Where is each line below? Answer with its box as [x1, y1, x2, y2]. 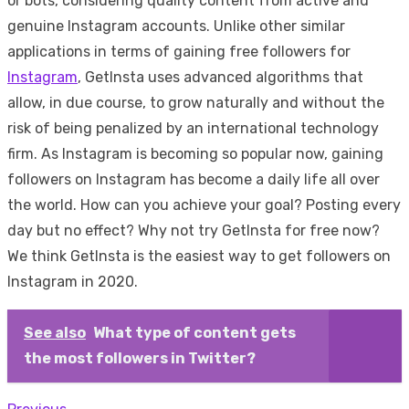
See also [24, 323, 86, 341]
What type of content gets [93, 323, 296, 341]
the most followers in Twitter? [24, 349, 256, 367]
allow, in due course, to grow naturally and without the [7, 93, 384, 111]
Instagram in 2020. [7, 272, 138, 290]
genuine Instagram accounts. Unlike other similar [7, 16, 345, 35]
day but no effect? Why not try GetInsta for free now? [7, 221, 380, 239]
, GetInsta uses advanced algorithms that [78, 68, 363, 86]
